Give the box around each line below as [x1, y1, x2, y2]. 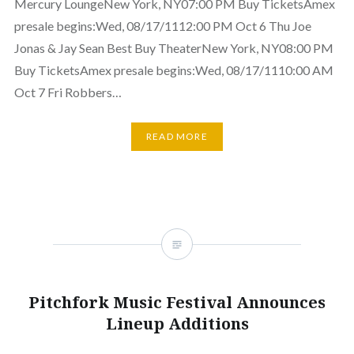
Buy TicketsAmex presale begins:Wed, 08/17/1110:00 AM [13, 62, 333, 77]
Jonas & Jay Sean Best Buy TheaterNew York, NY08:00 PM [13, 40, 333, 55]
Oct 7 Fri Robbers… [13, 85, 122, 100]
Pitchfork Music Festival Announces [28, 291, 326, 313]
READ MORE [146, 130, 208, 143]
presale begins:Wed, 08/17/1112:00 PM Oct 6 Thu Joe [13, 18, 311, 33]
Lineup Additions [105, 312, 249, 334]
